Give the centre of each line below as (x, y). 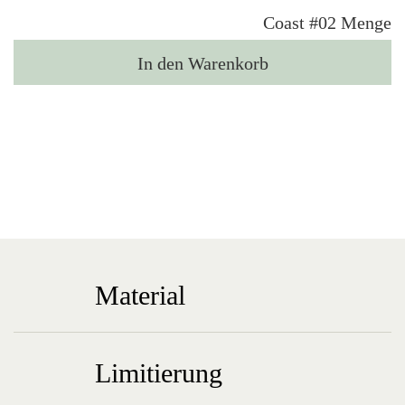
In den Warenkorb (202, 63)
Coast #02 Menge (327, 23)
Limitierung (159, 373)
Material (140, 295)
